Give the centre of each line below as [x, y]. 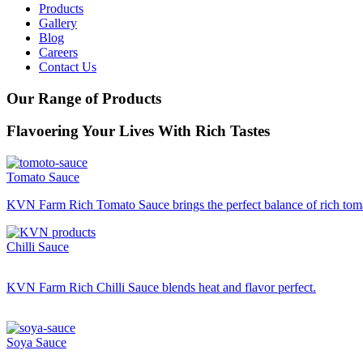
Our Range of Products [84, 98]
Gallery [58, 23]
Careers [58, 52]
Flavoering [44, 131]
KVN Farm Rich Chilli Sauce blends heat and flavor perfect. [161, 288]
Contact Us [68, 66]
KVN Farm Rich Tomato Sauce [88, 205]
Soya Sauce [36, 343]
